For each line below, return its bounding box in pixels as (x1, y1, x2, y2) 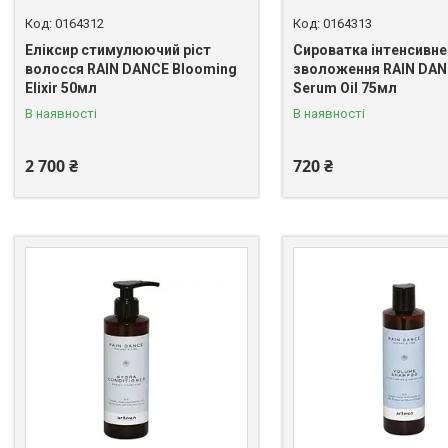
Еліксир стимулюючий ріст (25, 42, 211, 59)
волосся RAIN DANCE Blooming (25, 61, 237, 78)
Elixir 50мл (25, 80, 97, 97)
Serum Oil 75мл (292, 80, 397, 97)
